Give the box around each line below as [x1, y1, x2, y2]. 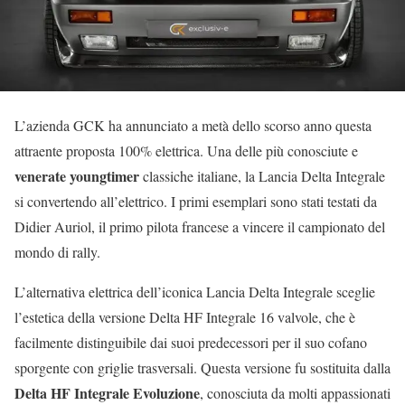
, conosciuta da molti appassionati [200, 383, 391, 403]
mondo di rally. [14, 242, 100, 262]
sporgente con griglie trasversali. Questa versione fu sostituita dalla [14, 358, 391, 378]
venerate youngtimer [14, 165, 139, 187]
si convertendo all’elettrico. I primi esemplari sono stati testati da [14, 192, 377, 212]
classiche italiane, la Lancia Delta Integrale [139, 166, 385, 186]
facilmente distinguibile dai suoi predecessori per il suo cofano [14, 333, 367, 353]
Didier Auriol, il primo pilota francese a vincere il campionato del [14, 217, 385, 237]
